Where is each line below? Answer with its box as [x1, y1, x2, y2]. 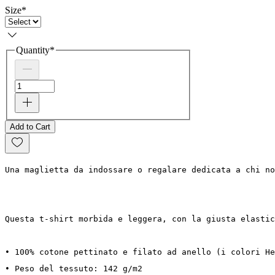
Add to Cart [10, 122, 50, 131]
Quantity [16, 44, 50, 55]
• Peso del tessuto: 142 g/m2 [5, 263, 142, 273]
